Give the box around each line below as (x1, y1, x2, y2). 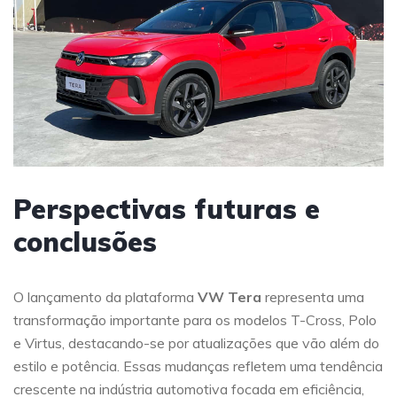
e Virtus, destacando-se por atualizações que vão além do (13, 334, 379, 353)
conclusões (13, 225, 157, 260)
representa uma (261, 288, 364, 307)
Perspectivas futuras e (13, 192, 320, 227)
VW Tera (198, 288, 261, 307)
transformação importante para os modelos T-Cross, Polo (13, 311, 377, 330)
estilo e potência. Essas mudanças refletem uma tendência (13, 357, 383, 376)
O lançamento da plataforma (13, 288, 198, 307)
